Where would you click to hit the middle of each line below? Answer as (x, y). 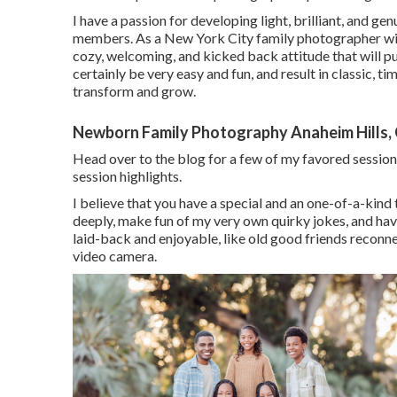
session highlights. (127, 175)
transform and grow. (134, 90)
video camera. (115, 255)
